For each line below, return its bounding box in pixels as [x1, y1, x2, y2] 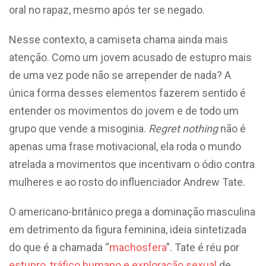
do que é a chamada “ [9, 241, 109, 254]
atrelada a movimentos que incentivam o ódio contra [9, 158, 255, 170]
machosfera [109, 241, 166, 254]
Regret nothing [148, 122, 220, 135]
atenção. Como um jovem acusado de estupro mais [9, 51, 252, 64]
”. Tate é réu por [166, 241, 239, 254]
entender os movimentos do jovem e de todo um [9, 104, 239, 117]
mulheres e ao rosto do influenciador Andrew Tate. [9, 176, 248, 188]
